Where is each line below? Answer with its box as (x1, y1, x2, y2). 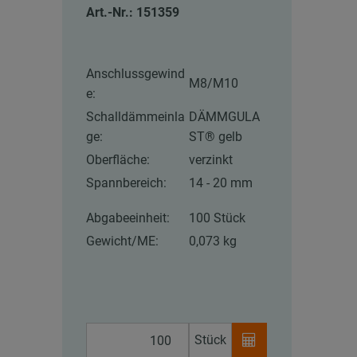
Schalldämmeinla (86, 109, 186, 125)
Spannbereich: (86, 175, 167, 191)
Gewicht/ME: (86, 233, 159, 249)
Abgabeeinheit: (86, 210, 171, 226)
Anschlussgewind (86, 66, 186, 82)
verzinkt (189, 152, 233, 168)
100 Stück (189, 210, 246, 226)
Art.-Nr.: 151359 (86, 5, 180, 21)
